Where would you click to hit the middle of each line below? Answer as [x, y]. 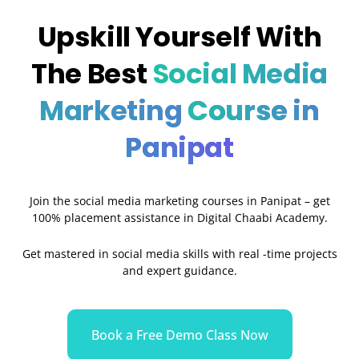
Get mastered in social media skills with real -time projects [179, 254]
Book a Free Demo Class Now [179, 335]
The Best [89, 73]
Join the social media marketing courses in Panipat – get [179, 200]
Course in [254, 110]
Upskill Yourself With [179, 36]
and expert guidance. [179, 271]
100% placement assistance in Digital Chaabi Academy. [179, 217]
